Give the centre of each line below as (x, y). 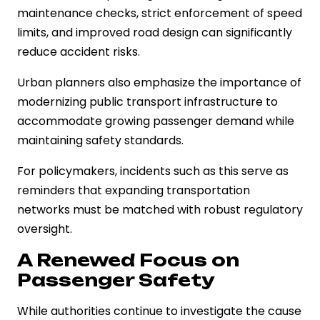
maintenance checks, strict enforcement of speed (160, 13)
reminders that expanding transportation (134, 190)
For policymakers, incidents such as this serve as (153, 171)
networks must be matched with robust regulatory (160, 209)
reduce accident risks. (79, 51)
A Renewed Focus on (128, 260)
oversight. (45, 229)
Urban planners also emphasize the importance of (159, 82)
